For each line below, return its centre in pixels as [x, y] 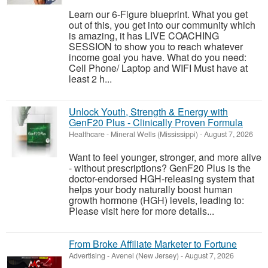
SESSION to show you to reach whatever [156, 47]
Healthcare [87, 134]
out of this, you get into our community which [162, 25]
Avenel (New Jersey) [145, 256]
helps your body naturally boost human [151, 190]
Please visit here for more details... [141, 211]
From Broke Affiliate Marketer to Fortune [153, 244]
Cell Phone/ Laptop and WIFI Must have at [158, 68]
